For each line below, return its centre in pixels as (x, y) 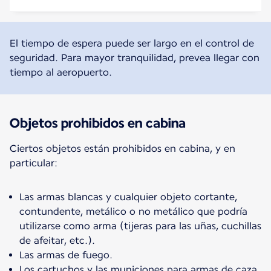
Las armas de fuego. (66, 255)
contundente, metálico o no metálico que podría (133, 211)
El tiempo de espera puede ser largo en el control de (132, 43)
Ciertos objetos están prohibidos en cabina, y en (122, 148)
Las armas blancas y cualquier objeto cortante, (128, 197)
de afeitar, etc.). (57, 240)
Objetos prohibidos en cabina (98, 122)
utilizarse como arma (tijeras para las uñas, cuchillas (140, 226)
